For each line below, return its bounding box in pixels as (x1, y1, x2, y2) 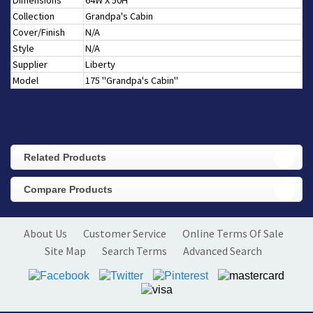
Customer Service (82, 226, 166, 241)
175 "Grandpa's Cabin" (85, 74, 178, 87)
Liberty (85, 58, 115, 71)
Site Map (45, 244, 86, 259)
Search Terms (102, 244, 167, 259)
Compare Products (24, 184, 112, 196)
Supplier (13, 58, 48, 71)
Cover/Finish (13, 26, 65, 39)
